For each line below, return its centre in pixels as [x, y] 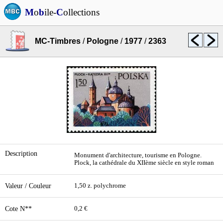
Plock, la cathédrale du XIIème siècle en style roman [144, 163]
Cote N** [18, 209]
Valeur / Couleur [28, 186]
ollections [81, 12]
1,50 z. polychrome [100, 186]
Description [21, 153]
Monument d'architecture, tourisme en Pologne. [138, 155]
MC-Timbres [58, 41]
